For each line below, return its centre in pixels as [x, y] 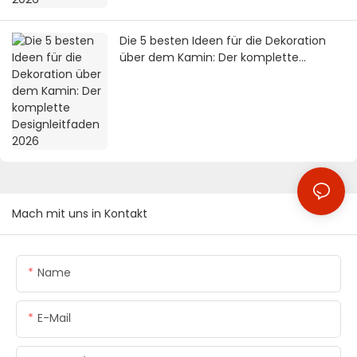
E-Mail [54, 318]
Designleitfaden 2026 [178, 75]
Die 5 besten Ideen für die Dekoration [223, 41]
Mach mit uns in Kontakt [80, 214]
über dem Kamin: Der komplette [209, 58]
